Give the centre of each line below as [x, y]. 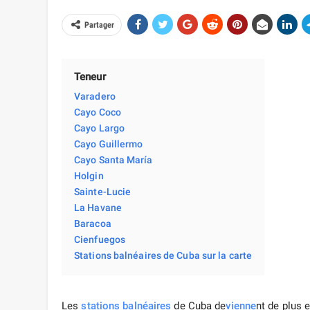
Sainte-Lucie [103, 192]
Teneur [90, 77]
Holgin [89, 176]
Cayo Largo [99, 128]
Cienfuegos [100, 240]
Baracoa [93, 224]
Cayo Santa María [113, 160]
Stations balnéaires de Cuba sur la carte [163, 256]
